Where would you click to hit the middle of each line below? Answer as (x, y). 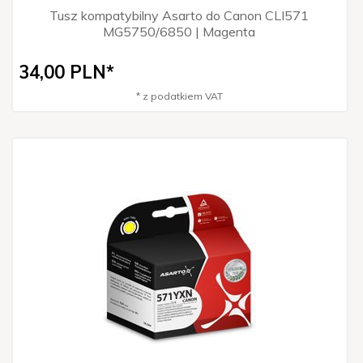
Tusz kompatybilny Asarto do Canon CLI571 (179, 15)
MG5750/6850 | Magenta (179, 31)
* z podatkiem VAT (179, 96)
